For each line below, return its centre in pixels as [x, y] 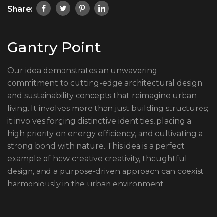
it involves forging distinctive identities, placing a [99, 121]
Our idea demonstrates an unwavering [82, 71]
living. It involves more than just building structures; [108, 108]
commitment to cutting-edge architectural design [105, 83]
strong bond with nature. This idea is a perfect [96, 146]
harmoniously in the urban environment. [86, 184]
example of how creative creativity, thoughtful [97, 159]
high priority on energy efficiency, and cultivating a [105, 134]
